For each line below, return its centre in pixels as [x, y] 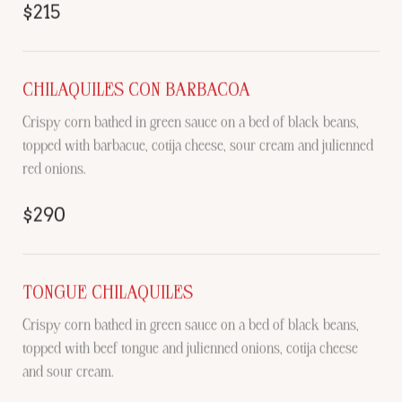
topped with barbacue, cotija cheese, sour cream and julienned [198, 145]
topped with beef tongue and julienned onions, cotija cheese [190, 348]
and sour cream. [68, 371]
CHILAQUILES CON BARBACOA [136, 89]
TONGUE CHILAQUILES [108, 292]
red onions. [54, 168]
